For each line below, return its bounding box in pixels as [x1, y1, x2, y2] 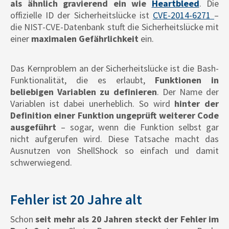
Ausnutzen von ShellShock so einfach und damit [10, 145, 219, 157]
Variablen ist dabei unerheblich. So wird [10, 98, 175, 110]
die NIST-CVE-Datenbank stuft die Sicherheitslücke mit [10, 21, 219, 33]
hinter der [174, 98, 219, 110]
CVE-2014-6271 [152, 9, 215, 21]
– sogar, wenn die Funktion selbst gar [56, 121, 219, 133]
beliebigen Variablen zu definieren [10, 86, 157, 98]
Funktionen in [155, 74, 219, 86]
